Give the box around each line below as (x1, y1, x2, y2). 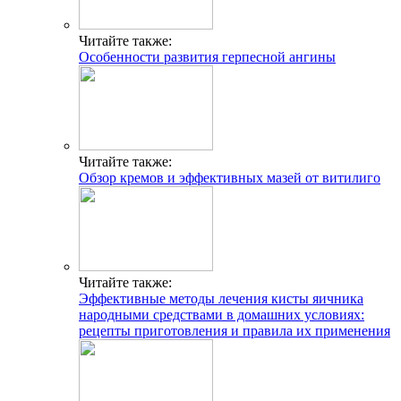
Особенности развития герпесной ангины (79, 49, 336, 65)
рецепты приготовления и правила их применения (79, 323, 390, 339)
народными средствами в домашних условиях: (79, 307, 364, 323)
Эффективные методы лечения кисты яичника (79, 291, 363, 307)
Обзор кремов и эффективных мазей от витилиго (79, 170, 380, 186)
